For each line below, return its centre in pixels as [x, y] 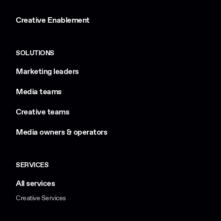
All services [36, 184]
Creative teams [43, 112]
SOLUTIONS [35, 53]
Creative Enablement [53, 20]
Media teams [39, 92]
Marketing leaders [47, 72]
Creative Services [41, 198]
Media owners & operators [62, 132]
